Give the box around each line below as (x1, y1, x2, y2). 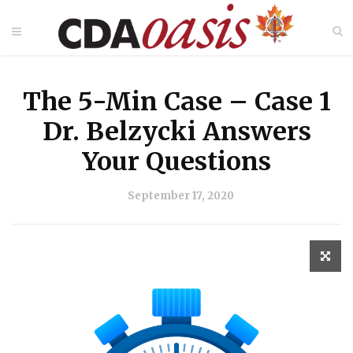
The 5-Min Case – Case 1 (22, 86, 331, 117)
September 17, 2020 (127, 189, 234, 203)
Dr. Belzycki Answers (42, 116, 311, 147)
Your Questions (82, 146, 271, 177)
